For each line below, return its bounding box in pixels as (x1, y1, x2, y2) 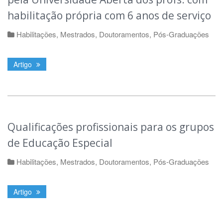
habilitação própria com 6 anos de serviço (7, 8, 211, 23)
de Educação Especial (7, 136, 112, 150)
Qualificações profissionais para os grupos (7, 120, 214, 134)
